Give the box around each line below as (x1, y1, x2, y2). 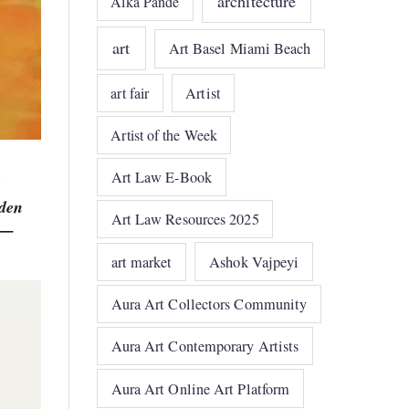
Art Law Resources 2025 (110, 209, 259, 230)
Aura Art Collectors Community (110, 294, 308, 315)
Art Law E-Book (110, 166, 212, 187)
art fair (110, 82, 150, 102)
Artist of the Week (110, 124, 218, 144)
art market (110, 251, 173, 272)
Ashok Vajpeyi (209, 251, 299, 272)
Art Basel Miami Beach (168, 38, 311, 59)
